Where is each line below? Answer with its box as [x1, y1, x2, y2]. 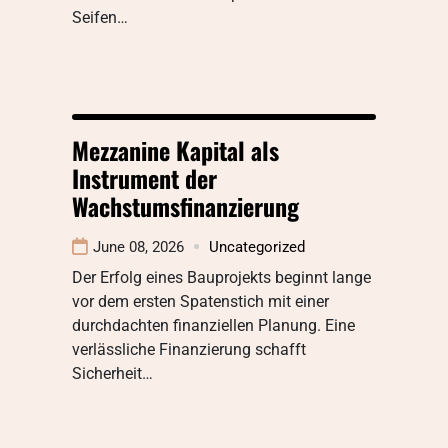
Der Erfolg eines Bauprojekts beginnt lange [72, 267, 371, 287]
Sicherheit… [72, 363, 153, 383]
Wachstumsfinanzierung [72, 187, 299, 224]
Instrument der [72, 159, 217, 196]
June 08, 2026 [93, 237, 184, 256]
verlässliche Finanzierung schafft [72, 339, 306, 359]
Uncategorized [209, 237, 305, 256]
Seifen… [72, 7, 128, 27]
